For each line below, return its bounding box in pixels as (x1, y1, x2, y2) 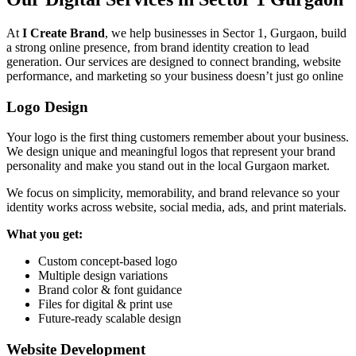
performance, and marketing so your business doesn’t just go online (6, 68, 343, 83)
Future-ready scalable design (38, 311, 181, 326)
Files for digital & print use (38, 297, 172, 311)
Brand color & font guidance (38, 283, 182, 297)
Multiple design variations (38, 269, 168, 283)
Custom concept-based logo (38, 254, 177, 269)
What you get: (6, 227, 83, 242)
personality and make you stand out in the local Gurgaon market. (6, 159, 330, 173)
